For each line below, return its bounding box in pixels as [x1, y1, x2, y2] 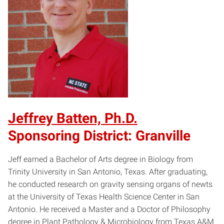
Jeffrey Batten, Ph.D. [8, 110, 137, 126]
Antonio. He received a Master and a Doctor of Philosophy [8, 204, 210, 214]
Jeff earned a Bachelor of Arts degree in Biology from [8, 154, 193, 164]
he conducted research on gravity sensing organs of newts [8, 179, 212, 189]
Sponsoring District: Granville [8, 127, 190, 144]
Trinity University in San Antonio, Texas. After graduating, [8, 166, 207, 176]
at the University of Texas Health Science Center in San [8, 191, 199, 201]
